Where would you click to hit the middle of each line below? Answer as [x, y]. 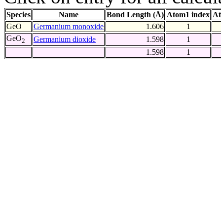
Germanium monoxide [69, 27]
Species [18, 15]
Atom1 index [188, 15]
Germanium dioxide [65, 39]
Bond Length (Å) [135, 15]
